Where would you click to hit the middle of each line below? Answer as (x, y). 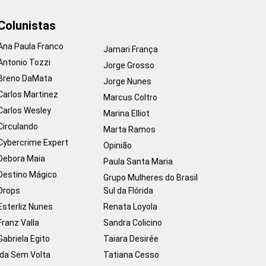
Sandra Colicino (133, 222)
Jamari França (131, 49)
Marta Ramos (129, 129)
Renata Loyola (130, 206)
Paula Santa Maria (138, 161)
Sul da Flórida (128, 190)
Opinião (118, 145)
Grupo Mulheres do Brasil (151, 177)
